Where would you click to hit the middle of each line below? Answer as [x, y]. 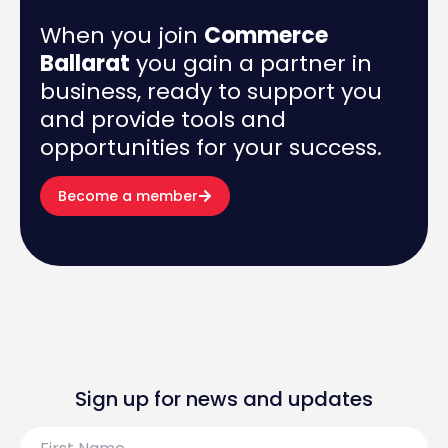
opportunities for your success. [211, 148]
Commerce [266, 36]
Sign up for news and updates [224, 399]
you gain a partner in [251, 64]
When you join [122, 36]
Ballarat [85, 64]
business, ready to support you [211, 92]
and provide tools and [163, 120]
